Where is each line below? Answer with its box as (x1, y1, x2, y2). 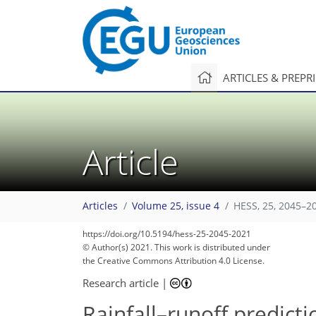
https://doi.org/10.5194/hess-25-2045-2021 (83, 228, 251, 240)
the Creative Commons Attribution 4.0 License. (83, 255, 265, 267)
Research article (83, 275, 159, 290)
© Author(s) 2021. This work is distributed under (83, 241, 270, 253)
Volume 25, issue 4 (132, 200, 219, 213)
